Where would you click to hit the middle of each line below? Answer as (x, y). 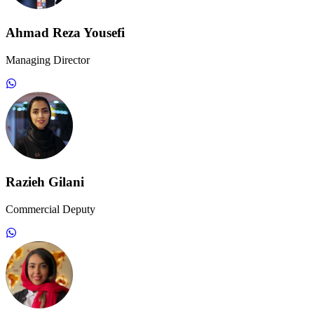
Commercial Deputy (50, 209)
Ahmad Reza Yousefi (65, 32)
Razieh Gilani (45, 182)
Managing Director (48, 60)
